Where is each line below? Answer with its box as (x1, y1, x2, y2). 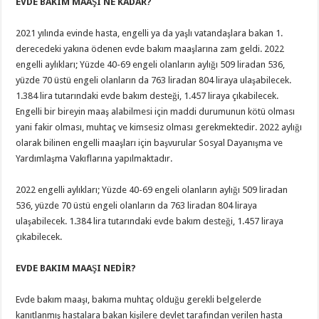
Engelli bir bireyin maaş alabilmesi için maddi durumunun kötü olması (16, 106, 296, 117)
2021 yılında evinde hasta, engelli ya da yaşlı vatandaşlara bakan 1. (16, 28, 283, 38)
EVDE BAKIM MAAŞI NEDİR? (16, 263, 137, 273)
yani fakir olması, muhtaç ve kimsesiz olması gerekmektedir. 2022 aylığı (16, 122, 303, 132)
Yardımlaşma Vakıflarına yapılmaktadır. (16, 153, 173, 164)
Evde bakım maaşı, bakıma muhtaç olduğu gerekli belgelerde (16, 294, 262, 305)
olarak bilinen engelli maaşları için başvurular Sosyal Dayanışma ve (16, 137, 283, 148)
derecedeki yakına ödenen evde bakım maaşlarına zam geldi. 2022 (16, 43, 285, 54)
